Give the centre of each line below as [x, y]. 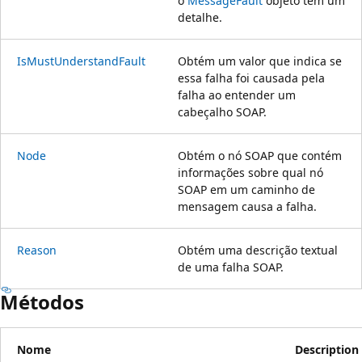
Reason [37, 250]
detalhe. [200, 17]
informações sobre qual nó [250, 172]
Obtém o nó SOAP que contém [260, 155]
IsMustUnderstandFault [81, 61]
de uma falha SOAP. [231, 267]
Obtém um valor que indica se [260, 61]
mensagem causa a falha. [247, 206]
